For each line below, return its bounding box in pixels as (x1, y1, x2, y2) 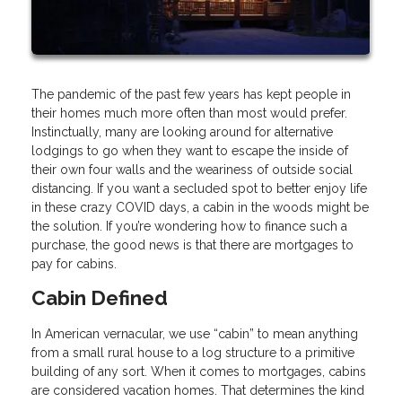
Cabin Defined (31, 285, 168, 310)
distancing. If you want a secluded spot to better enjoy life (31, 180, 367, 196)
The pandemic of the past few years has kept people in (31, 86, 351, 101)
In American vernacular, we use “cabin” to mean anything (31, 327, 358, 342)
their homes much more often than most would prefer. (31, 105, 347, 120)
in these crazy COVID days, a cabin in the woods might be (31, 199, 369, 214)
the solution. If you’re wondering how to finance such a (31, 218, 347, 233)
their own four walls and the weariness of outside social (31, 162, 353, 177)
